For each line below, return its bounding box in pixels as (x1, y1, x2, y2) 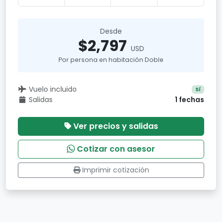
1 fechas (175, 95, 204, 105)
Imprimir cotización (82, 165, 149, 175)
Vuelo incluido (28, 84, 77, 94)
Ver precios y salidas (73, 120, 158, 132)
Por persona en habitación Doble (58, 55, 164, 64)
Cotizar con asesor (77, 143, 155, 155)
